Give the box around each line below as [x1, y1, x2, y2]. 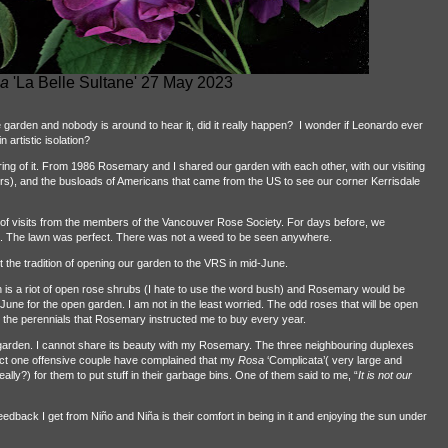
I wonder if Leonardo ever [298, 118, 423, 131]
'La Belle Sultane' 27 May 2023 [9, 73, 233, 91]
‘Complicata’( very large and [263, 353, 402, 366]
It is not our [357, 368, 412, 381]
